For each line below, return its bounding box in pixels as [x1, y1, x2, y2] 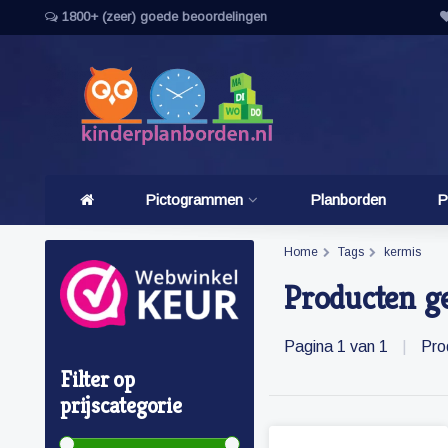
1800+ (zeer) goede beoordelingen [58, 9, 267, 24]
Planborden [309, 191, 386, 208]
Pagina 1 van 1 [284, 338, 392, 356]
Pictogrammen [145, 191, 244, 208]
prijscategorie [60, 392, 182, 420]
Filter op [60, 366, 135, 394]
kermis [384, 245, 421, 259]
